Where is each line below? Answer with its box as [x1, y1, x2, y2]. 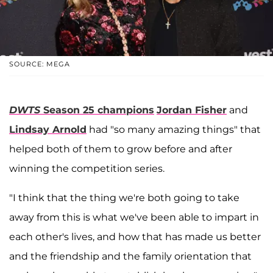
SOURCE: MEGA [9, 59, 70, 68]
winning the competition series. [9, 162, 165, 174]
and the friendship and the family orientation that [9, 250, 252, 262]
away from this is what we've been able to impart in [9, 211, 259, 223]
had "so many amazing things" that [87, 123, 261, 135]
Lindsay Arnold [9, 123, 87, 135]
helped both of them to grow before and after [9, 143, 232, 155]
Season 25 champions [43, 104, 154, 116]
